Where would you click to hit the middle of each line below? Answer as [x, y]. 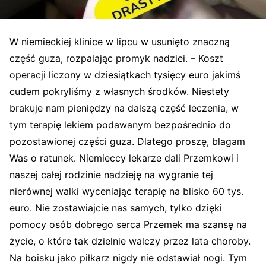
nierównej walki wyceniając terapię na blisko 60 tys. [126, 191]
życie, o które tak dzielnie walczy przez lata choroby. [130, 241]
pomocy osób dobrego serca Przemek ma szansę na [128, 224]
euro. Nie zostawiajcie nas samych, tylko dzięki [116, 208]
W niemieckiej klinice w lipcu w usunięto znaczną [120, 41]
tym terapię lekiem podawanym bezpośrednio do [120, 124]
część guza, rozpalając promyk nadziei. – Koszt [116, 58]
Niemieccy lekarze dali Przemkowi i [159, 158]
